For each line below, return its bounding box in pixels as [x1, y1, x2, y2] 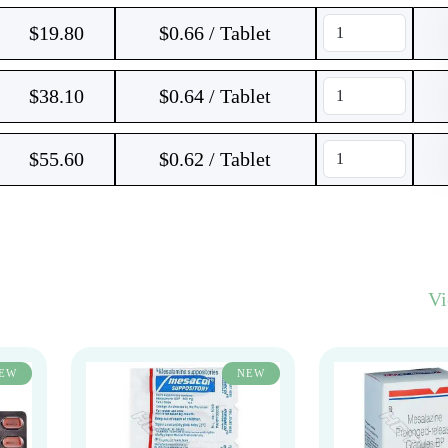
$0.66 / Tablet [159, 22, 271, 44]
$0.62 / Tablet [159, 148, 271, 170]
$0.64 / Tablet [159, 85, 271, 107]
